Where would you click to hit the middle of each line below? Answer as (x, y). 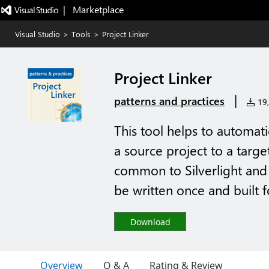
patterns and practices (169, 101)
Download (150, 222)
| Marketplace (93, 9)
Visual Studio (38, 34)
